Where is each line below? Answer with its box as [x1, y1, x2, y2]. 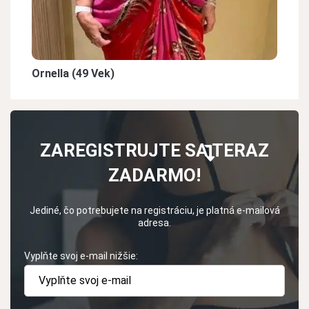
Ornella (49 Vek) [32, 67, 114, 81]
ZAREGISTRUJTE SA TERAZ [40, 140, 269, 161]
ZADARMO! [108, 165, 201, 186]
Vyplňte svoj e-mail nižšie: [24, 250, 138, 262]
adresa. [138, 217, 171, 229]
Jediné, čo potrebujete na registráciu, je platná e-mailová [29, 205, 280, 217]
